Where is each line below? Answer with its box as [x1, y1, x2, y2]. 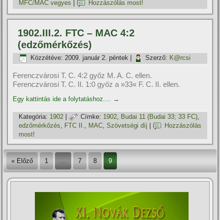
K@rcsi [169, 54, 191, 62]
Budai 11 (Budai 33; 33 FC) [121, 113, 198, 121]
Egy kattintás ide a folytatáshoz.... [13, 95, 113, 103]
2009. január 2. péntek [65, 54, 129, 62]
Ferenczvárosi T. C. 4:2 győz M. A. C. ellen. [13, 71, 152, 80]
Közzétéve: [30, 54, 63, 62]
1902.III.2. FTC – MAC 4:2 [18, 27, 135, 38]
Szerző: [145, 54, 168, 62]
